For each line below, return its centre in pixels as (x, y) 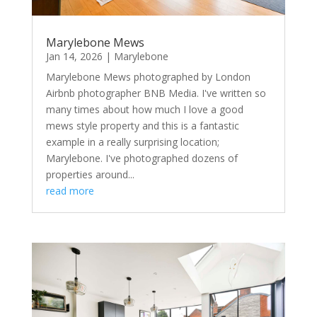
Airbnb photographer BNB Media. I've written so (156, 93)
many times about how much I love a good (144, 110)
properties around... (90, 175)
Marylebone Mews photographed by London (148, 77)
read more (70, 191)
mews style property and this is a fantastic (142, 126)
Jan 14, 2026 (74, 57)
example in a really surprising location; (132, 142)
